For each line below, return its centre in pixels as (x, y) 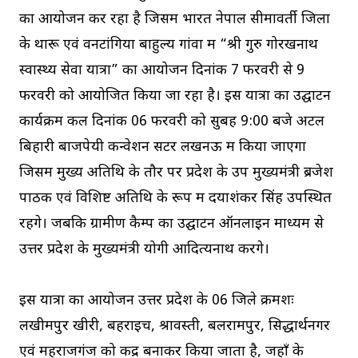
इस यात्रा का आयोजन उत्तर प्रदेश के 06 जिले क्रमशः (157, 300)
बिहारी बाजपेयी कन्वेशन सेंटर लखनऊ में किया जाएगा (163, 147)
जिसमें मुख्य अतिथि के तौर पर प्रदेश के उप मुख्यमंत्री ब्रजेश (176, 173)
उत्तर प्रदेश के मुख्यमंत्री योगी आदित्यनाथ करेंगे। (144, 249)
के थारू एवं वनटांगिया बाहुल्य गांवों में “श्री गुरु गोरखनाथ (169, 45)
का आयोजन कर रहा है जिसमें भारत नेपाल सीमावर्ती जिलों (175, 19)
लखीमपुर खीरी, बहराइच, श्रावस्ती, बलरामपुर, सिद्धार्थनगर (175, 326)
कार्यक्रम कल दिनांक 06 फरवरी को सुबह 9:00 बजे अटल (172, 121)
